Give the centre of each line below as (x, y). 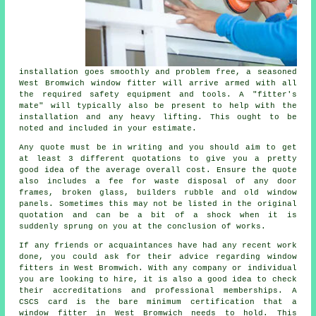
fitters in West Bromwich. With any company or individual (158, 268)
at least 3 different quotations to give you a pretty (158, 159)
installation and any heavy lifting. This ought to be (158, 117)
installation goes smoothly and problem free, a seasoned (158, 72)
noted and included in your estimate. (108, 129)
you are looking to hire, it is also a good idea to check (158, 280)
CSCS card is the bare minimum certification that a (158, 302)
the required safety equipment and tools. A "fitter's (158, 95)
